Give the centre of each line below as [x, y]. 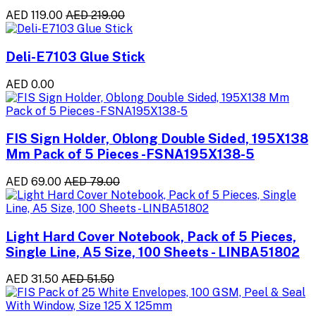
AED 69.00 [34, 181]
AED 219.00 [95, 16]
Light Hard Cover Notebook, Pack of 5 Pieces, [151, 236]
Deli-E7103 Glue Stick [75, 56]
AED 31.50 [32, 279]
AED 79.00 [92, 181]
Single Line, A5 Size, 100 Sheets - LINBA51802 [153, 251]
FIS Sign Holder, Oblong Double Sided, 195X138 [157, 139]
